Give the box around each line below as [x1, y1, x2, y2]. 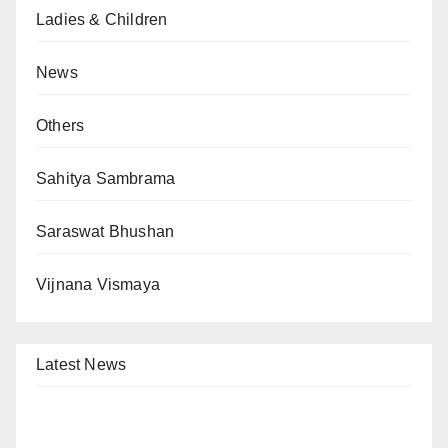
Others [36, 117, 85, 135]
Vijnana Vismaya [36, 276, 160, 294]
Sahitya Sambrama [36, 170, 176, 188]
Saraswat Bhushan [36, 223, 175, 241]
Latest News [36, 356, 127, 374]
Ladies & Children [36, 11, 168, 29]
